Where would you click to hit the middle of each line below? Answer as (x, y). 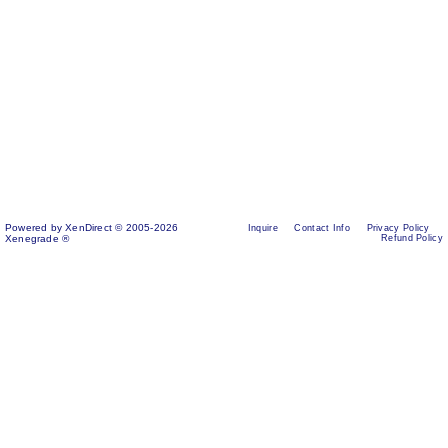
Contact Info (322, 227)
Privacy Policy (398, 227)
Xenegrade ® (37, 238)
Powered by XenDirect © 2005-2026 (92, 227)
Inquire (262, 227)
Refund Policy (412, 237)
